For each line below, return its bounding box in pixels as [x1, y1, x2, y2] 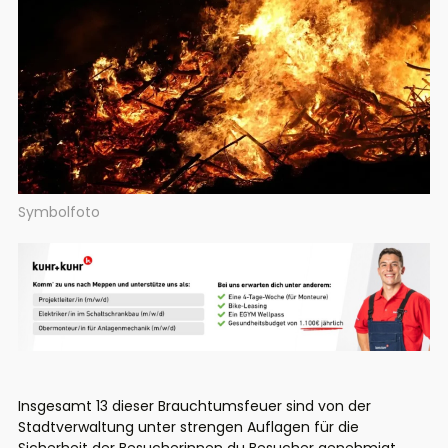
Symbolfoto [18, 201, 100, 222]
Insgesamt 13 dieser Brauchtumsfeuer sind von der [18, 396, 371, 417]
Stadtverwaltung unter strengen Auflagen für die [18, 417, 359, 438]
